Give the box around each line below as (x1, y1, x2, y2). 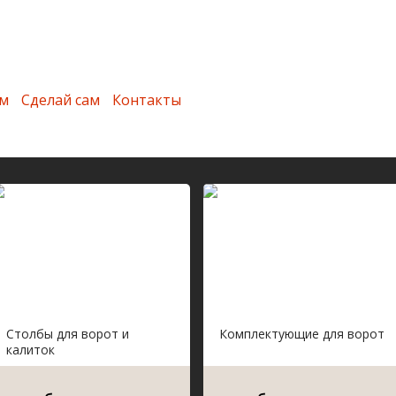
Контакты (112, 90, 181, 110)
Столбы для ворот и (6, 325, 129, 342)
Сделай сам (21, 90, 100, 110)
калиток (6, 341, 55, 358)
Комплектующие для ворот (219, 325, 385, 342)
